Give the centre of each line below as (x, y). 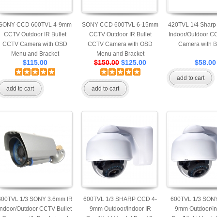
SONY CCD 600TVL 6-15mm (120, 25)
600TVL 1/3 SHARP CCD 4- (120, 199)
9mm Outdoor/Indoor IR (120, 209)
